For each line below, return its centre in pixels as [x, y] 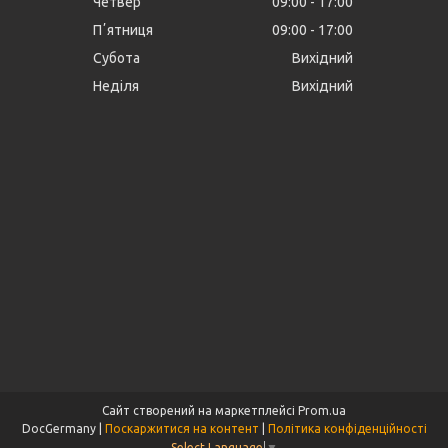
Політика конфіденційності [347, 428]
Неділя [116, 86]
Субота [117, 58]
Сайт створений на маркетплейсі [200, 410]
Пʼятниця [123, 30]
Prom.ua [322, 410]
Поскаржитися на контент [181, 428]
